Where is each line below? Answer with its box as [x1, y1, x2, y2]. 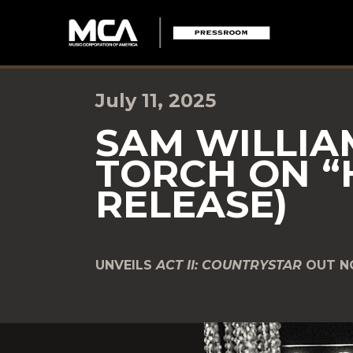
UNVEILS [95, 258, 156, 273]
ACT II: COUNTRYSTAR [156, 258, 306, 273]
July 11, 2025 [95, 89, 216, 112]
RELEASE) [95, 181, 288, 227]
